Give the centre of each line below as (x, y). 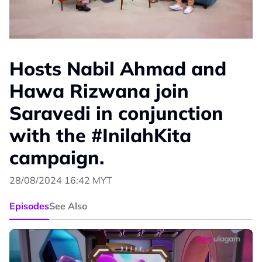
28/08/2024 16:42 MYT (61, 180)
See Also (68, 206)
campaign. (57, 158)
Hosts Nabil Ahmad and (118, 69)
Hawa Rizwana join (99, 91)
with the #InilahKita (100, 135)
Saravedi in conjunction (116, 113)
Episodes (29, 206)
